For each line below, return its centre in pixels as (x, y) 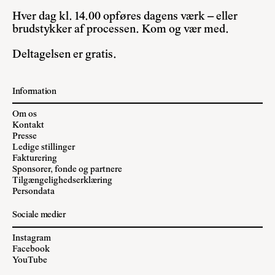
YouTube (30, 261)
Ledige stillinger (44, 148)
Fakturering (35, 159)
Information (34, 91)
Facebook (31, 250)
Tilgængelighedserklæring (62, 181)
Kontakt (28, 126)
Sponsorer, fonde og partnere (67, 170)
